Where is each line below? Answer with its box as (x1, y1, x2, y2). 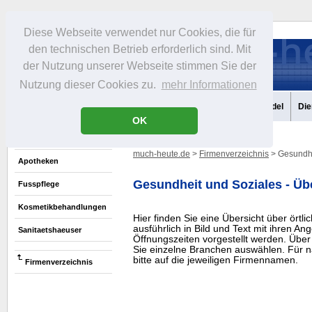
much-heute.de (133, 149, 190, 159)
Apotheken (18, 157, 58, 165)
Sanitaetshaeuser (18, 226, 81, 234)
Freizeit (146, 102, 175, 111)
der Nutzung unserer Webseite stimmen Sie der (22, 60, 256, 72)
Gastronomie (189, 102, 241, 111)
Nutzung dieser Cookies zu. (19, 79, 159, 91)
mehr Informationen (161, 79, 257, 91)
